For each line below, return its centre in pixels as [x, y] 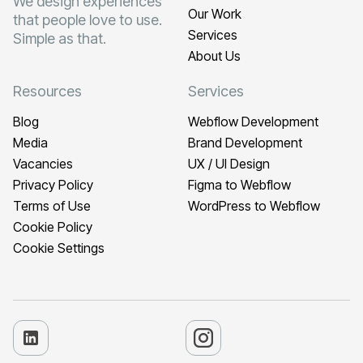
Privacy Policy [53, 185]
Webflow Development [253, 122]
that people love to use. [88, 20]
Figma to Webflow [239, 185]
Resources [47, 92]
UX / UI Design [229, 164]
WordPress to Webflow [254, 206]
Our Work [215, 14]
